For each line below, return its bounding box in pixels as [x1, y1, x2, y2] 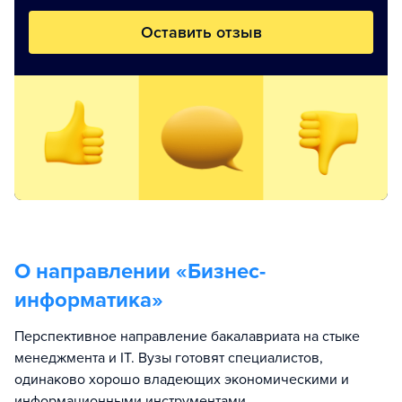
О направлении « [14, 258, 188, 284]
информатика [14, 286, 152, 313]
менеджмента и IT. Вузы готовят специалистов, [14, 348, 323, 367]
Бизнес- [188, 258, 266, 284]
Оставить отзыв [140, 22, 262, 42]
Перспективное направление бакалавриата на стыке [14, 327, 360, 345]
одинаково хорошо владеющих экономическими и [14, 370, 349, 389]
